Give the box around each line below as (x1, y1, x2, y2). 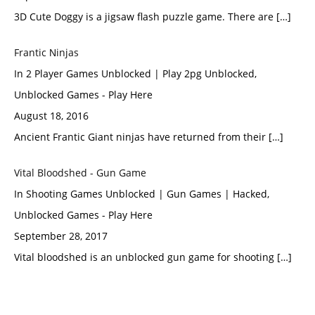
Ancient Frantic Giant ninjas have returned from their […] (14, 130, 283, 143)
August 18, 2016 (14, 109, 89, 122)
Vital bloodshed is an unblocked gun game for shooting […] (14, 250, 292, 264)
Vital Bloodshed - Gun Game (14, 166, 146, 179)
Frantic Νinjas (14, 46, 79, 59)
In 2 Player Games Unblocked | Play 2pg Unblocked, (14, 67, 257, 80)
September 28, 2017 (14, 229, 108, 243)
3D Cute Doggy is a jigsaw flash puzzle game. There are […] (14, 10, 291, 23)
